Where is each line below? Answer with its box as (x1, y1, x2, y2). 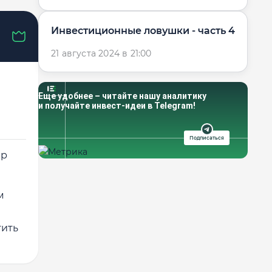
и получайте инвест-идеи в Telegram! (38, 101, 195, 110)
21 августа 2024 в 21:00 (51, 48, 152, 59)
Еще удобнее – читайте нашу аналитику (38, 91, 206, 101)
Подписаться (189, 134, 224, 141)
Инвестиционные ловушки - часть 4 (51, 25, 235, 36)
